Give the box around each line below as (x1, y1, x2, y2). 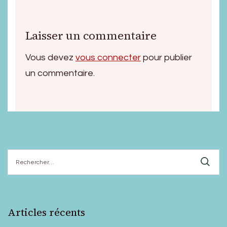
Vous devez (25, 53, 75, 62)
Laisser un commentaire (25, 28, 157, 43)
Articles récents (8, 205, 85, 219)
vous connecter (75, 53, 141, 62)
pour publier (141, 53, 192, 62)
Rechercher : (7, 150, 50, 158)
